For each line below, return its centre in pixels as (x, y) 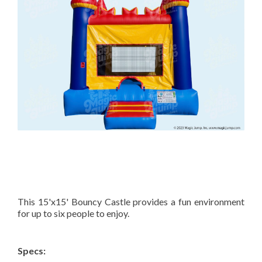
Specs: (32, 250)
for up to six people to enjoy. (74, 213)
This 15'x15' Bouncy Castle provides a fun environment (131, 201)
